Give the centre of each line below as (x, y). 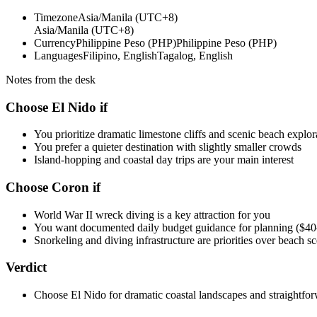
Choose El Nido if (57, 107)
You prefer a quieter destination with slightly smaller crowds (168, 147)
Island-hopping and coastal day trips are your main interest (164, 160)
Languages (58, 55)
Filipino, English (120, 55)
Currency (55, 42)
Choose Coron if (53, 188)
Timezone (56, 17)
